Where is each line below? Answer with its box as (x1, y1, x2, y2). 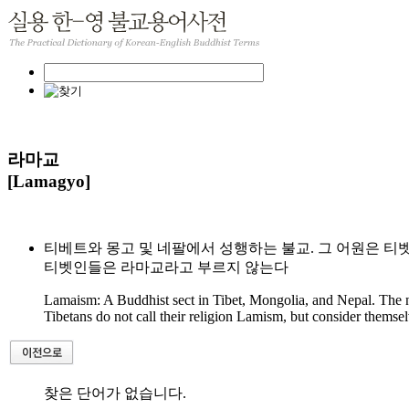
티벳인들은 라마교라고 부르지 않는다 (44, 259, 288, 276)
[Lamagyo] (7, 171, 90, 191)
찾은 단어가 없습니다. (44, 385, 186, 402)
